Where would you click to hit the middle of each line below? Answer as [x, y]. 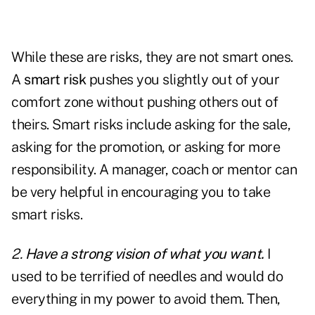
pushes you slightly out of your [182, 80]
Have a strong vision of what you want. [144, 254]
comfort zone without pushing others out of [144, 102]
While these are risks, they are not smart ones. [152, 57]
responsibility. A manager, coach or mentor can [154, 170]
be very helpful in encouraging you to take [141, 192]
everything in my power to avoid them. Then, [146, 299]
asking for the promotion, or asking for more [146, 147]
